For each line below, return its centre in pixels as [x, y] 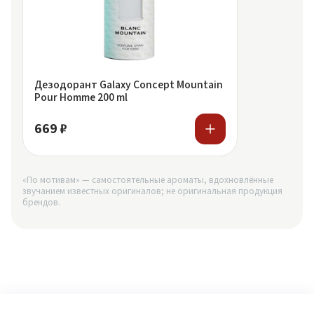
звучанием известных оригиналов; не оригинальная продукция [152, 191]
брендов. [41, 203]
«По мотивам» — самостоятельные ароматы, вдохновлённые [148, 180]
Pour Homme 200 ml [81, 97]
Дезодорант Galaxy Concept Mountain [129, 85]
